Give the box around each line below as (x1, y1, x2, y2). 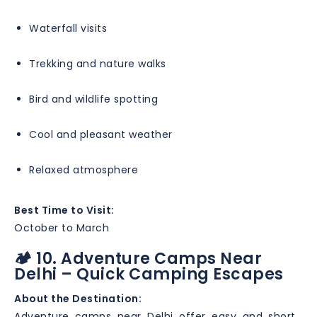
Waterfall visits (29, 21, 107, 35)
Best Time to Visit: (14, 202, 115, 217)
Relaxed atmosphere (29, 162, 138, 177)
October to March (14, 220, 109, 235)
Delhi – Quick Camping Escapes (14, 263, 284, 285)
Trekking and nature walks (29, 56, 166, 71)
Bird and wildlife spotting (29, 91, 158, 106)
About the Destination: (14, 291, 142, 306)
